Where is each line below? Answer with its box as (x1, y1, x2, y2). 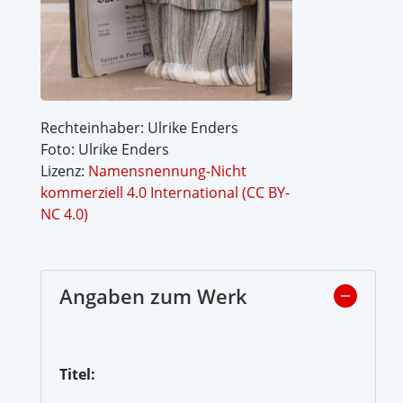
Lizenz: (40, 160, 88, 181)
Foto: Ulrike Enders (40, 139, 169, 159)
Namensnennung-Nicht (88, 160, 246, 181)
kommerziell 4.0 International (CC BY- (40, 182, 290, 202)
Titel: (59, 363, 95, 384)
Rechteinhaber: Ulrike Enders (40, 117, 238, 138)
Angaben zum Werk (59, 282, 247, 309)
